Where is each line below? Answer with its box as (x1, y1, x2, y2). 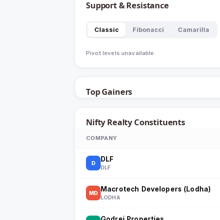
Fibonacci (133, 26, 164, 33)
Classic (94, 26, 119, 33)
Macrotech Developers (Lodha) (101, 185, 211, 193)
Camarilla (178, 26, 209, 33)
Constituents (132, 116, 185, 128)
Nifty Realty (86, 116, 133, 128)
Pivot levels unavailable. (86, 50, 156, 56)
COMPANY (86, 135, 117, 141)
